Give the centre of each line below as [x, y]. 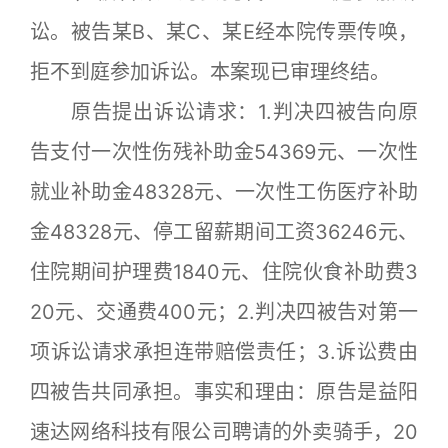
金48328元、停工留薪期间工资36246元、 [224, 231]
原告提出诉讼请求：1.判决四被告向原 [224, 111]
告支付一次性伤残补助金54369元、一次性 [224, 151]
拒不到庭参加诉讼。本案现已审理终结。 [210, 71]
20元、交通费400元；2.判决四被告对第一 [224, 311]
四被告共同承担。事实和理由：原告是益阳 [224, 391]
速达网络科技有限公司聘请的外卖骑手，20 [224, 431]
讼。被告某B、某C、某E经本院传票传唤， [224, 31]
